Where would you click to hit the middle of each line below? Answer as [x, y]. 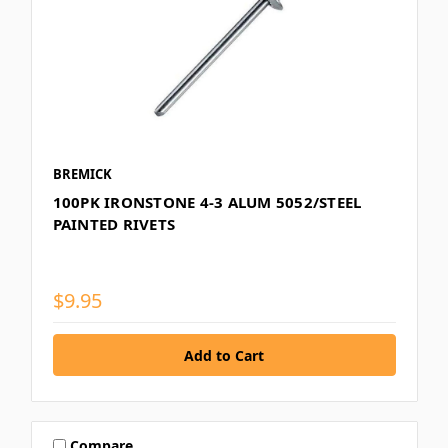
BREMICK [82, 174]
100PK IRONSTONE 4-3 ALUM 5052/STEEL [207, 202]
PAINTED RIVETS [113, 224]
